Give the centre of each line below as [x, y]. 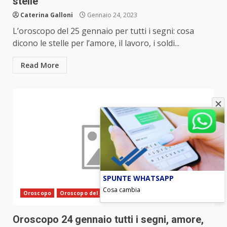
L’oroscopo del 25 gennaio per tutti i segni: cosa [103, 31]
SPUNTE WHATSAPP [138, 178]
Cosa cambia [121, 189]
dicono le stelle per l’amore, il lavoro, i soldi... [96, 43]
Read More [40, 65]
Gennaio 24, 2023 [111, 15]
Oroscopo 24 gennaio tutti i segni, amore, [108, 220]
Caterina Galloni [47, 15]
